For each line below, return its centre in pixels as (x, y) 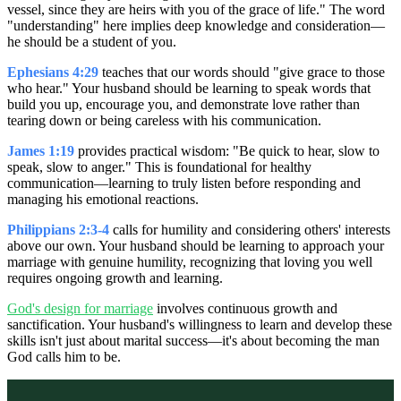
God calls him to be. (64, 357)
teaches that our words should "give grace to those (242, 73)
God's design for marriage (80, 309)
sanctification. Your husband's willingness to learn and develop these (200, 325)
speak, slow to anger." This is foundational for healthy (159, 167)
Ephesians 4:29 (53, 73)
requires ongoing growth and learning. (115, 278)
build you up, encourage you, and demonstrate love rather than (183, 105)
